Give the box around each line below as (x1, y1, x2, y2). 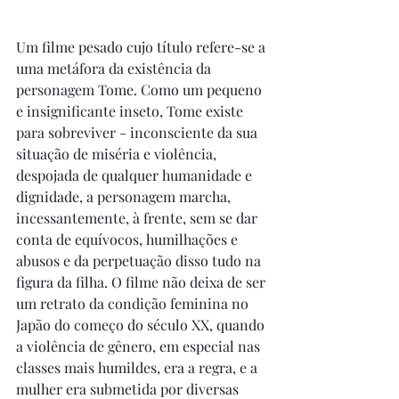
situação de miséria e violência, (16, 144, 220, 163)
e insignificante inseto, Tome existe (16, 102, 247, 120)
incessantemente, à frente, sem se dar (16, 208, 261, 227)
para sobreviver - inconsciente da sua (16, 123, 261, 142)
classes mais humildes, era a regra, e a (16, 358, 261, 377)
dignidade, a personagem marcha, (16, 187, 234, 206)
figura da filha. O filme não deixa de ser (16, 273, 269, 291)
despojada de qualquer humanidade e (16, 166, 256, 184)
